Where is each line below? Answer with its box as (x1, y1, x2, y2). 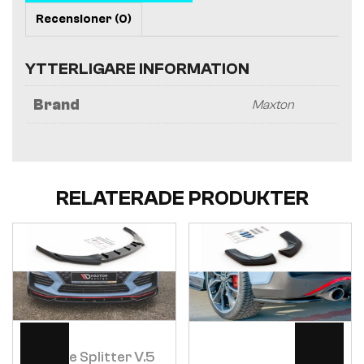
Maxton (252, 97, 294, 113)
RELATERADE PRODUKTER (55, 187, 309, 210)
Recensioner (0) (36, 12, 132, 27)
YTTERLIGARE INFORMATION (25, 59, 249, 79)
